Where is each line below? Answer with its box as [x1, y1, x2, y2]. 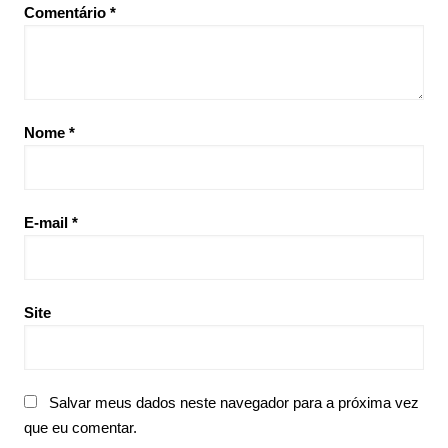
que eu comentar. [23, 419, 137, 437]
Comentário [23, 4, 110, 22]
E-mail [23, 214, 72, 232]
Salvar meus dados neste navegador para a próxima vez [48, 394, 419, 412]
